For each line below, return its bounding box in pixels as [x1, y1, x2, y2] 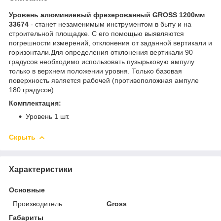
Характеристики [9, 165, 73, 174]
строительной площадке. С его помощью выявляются [9, 29, 184, 37]
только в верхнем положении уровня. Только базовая [9, 67, 182, 75]
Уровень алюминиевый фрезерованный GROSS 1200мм [9, 10, 205, 19]
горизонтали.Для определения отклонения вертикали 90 [9, 48, 193, 56]
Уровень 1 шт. [26, 112, 70, 120]
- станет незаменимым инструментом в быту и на [29, 20, 191, 28]
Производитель [13, 199, 62, 208]
